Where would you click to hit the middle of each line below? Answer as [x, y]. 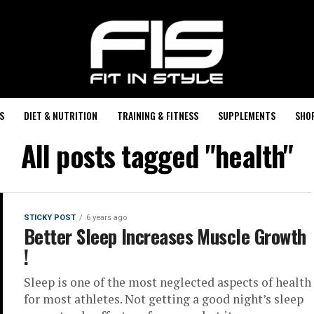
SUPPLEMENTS [246, 115]
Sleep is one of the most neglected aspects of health [168, 282]
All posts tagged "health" [157, 156]
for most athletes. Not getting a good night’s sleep [164, 299]
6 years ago [107, 218]
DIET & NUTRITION [60, 115]
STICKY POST [50, 218]
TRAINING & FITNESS [157, 115]
